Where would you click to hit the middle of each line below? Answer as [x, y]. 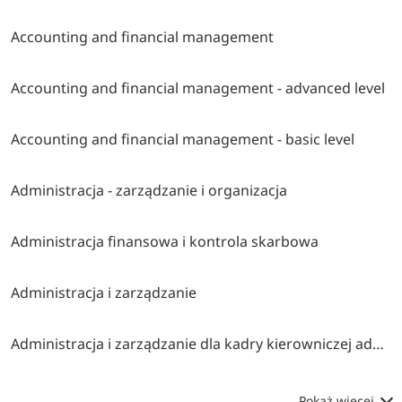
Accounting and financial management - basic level [183, 140]
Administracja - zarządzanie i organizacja [149, 191]
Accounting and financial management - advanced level [198, 88]
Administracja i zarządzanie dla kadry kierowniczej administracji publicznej [379, 344]
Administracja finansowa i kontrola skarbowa [165, 242]
